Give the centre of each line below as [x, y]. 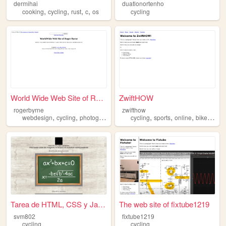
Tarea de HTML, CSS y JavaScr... [102, 204]
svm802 [24, 216]
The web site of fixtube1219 [164, 204]
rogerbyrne [29, 109]
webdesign [37, 118]
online [183, 118]
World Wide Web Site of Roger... [100, 97]
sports [162, 118]
